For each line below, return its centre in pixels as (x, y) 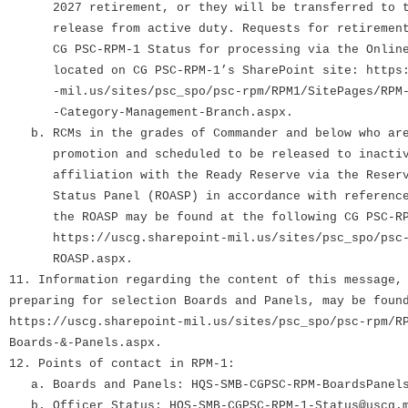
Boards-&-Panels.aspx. (86, 343)
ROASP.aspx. (71, 260)
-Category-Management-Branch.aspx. (151, 113)
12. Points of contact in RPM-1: (122, 364)
